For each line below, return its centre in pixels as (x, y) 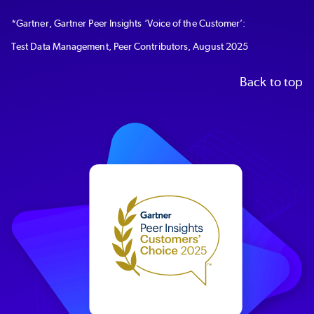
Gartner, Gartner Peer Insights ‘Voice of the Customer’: (132, 23)
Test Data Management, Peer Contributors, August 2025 (130, 47)
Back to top (271, 82)
